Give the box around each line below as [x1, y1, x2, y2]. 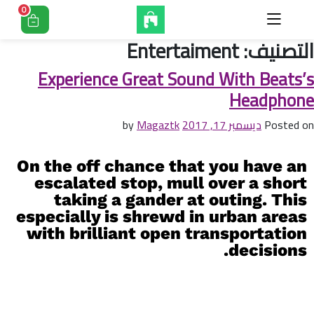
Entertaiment [127, 32, 239, 69]
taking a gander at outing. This [54, 190, 307, 210]
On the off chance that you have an [17, 156, 307, 176]
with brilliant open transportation [27, 224, 307, 243]
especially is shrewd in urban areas [16, 207, 307, 226]
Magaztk [137, 114, 179, 135]
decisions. [228, 240, 307, 260]
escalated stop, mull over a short [34, 173, 307, 193]
